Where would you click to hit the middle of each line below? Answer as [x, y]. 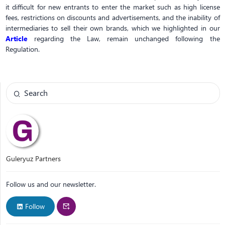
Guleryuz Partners [33, 158]
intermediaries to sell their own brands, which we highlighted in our [113, 28]
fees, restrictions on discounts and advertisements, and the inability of [113, 17]
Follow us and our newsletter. [51, 184]
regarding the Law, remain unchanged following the [124, 38]
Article [16, 38]
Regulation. [22, 49]
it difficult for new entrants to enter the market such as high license [113, 7]
